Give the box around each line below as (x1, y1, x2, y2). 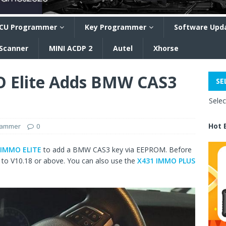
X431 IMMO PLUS (137, 156, 195, 165)
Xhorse (153, 43, 179, 53)
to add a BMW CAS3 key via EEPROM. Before (41, 145, 192, 154)
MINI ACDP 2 (49, 43, 92, 53)
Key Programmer (85, 22, 146, 32)
